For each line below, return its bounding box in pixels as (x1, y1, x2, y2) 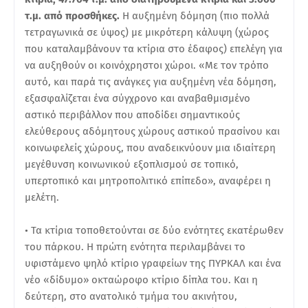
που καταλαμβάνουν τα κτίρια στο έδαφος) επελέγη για (25, 42, 283, 55)
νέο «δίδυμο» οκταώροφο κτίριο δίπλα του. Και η (25, 273, 258, 286)
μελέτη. (25, 190, 59, 203)
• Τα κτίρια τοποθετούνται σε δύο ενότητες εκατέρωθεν (25, 223, 283, 236)
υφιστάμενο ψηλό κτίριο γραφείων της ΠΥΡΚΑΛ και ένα (25, 256, 281, 269)
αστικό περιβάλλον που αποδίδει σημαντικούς (25, 108, 240, 121)
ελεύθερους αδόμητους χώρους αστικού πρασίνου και (25, 124, 280, 137)
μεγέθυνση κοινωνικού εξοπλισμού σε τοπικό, (25, 157, 239, 170)
